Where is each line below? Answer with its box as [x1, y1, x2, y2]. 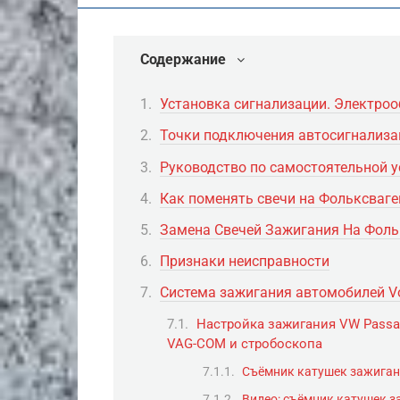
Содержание [140, 51, 226, 68]
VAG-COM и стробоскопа [167, 335, 322, 352]
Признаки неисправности [160, 253, 329, 271]
